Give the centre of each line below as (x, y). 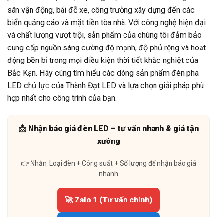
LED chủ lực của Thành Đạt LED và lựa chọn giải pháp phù (106, 85)
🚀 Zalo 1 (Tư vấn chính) (108, 200)
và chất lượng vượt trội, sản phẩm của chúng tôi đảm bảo (104, 35)
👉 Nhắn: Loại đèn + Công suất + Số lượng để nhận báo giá (108, 163)
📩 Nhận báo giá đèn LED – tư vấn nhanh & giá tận (108, 128)
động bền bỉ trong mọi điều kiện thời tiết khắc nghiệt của (103, 60)
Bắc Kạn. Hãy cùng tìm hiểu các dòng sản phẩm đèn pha (103, 73)
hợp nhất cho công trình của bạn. (62, 98)
